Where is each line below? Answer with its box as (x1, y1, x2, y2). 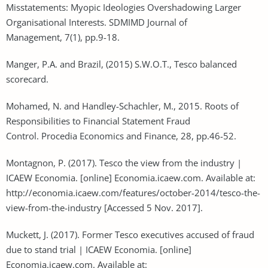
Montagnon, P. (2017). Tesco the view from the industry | (6, 156, 242, 169)
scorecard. (6, 72, 48, 85)
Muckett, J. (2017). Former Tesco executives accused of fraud (6, 228, 254, 240)
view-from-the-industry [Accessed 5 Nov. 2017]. (6, 201, 203, 214)
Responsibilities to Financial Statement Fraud (6, 114, 190, 127)
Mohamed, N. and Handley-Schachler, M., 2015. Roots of (6, 99, 239, 112)
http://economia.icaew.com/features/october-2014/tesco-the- (6, 186, 260, 199)
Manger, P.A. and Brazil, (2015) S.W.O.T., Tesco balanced (6, 57, 237, 70)
